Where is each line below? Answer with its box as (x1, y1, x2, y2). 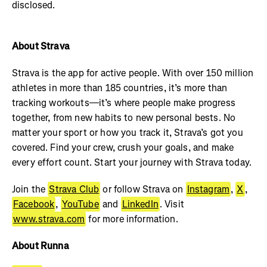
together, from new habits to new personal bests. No (12, 111, 236, 125)
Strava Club (49, 183, 100, 196)
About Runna (12, 240, 69, 253)
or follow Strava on (100, 183, 186, 196)
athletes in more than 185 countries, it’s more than (12, 82, 228, 95)
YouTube (61, 198, 99, 211)
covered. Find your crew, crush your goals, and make (12, 141, 234, 154)
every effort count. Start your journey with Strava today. (12, 156, 252, 169)
